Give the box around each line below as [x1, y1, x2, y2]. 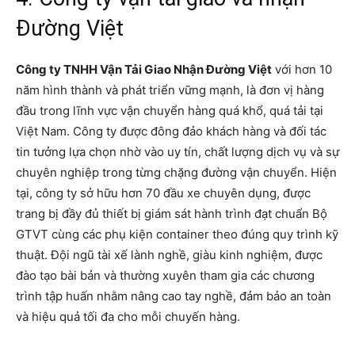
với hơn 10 [272, 62, 332, 78]
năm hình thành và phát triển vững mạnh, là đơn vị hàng [16, 82, 324, 98]
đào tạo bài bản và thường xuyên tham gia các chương [16, 268, 315, 284]
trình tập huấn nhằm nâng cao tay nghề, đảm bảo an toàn [16, 288, 331, 304]
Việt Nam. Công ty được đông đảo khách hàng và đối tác [16, 124, 326, 139]
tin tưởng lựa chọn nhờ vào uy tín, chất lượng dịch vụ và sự [16, 144, 339, 160]
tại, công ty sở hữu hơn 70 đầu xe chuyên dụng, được [16, 185, 311, 201]
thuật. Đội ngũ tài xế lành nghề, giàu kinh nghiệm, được [16, 247, 323, 263]
